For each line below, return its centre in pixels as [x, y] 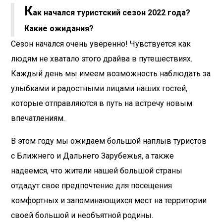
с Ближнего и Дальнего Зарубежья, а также [92, 156]
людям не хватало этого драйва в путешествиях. [102, 59]
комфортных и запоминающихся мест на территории [109, 201]
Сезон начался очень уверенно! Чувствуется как [101, 44]
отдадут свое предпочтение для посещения [91, 186]
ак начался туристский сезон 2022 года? [111, 13]
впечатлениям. [38, 118]
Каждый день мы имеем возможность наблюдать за [111, 74]
